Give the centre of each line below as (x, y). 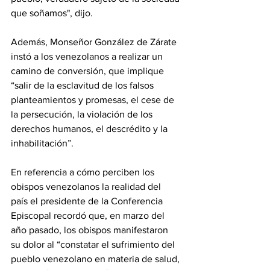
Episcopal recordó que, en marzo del (89, 216)
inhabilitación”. (42, 143)
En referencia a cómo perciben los (84, 172)
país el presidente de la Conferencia (88, 201)
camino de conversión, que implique (89, 71)
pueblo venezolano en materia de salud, (96, 259)
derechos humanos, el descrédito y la (90, 129)
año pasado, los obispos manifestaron (91, 230)
